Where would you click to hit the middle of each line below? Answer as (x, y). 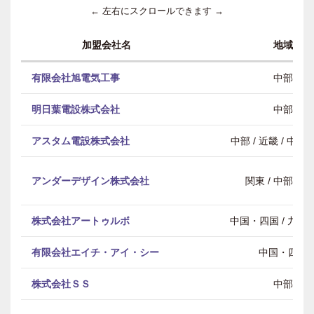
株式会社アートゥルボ (81, 221)
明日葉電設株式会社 (76, 109)
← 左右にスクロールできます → (157, 11)
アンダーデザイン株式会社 (90, 181)
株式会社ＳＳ (61, 284)
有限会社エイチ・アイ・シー (95, 252)
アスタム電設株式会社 (81, 141)
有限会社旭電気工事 (76, 78)
